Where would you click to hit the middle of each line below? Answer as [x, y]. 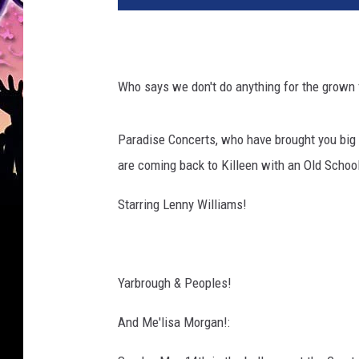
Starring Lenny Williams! [182, 205]
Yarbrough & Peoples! [175, 283]
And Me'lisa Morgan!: [174, 323]
